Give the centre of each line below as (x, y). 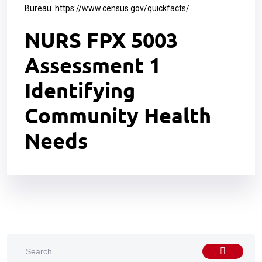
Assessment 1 (93, 65)
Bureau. (40, 8)
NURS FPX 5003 (101, 40)
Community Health (118, 115)
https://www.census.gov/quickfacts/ (122, 8)
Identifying (80, 90)
